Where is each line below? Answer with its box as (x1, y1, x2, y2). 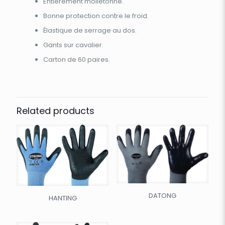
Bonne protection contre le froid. (43, 11, 149, 21)
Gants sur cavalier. (43, 40, 104, 50)
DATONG (148, 191, 176, 201)
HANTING (48, 193, 77, 203)
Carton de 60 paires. (43, 55, 110, 65)
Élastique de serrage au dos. (43, 26, 137, 36)
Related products (17, 104, 94, 118)
